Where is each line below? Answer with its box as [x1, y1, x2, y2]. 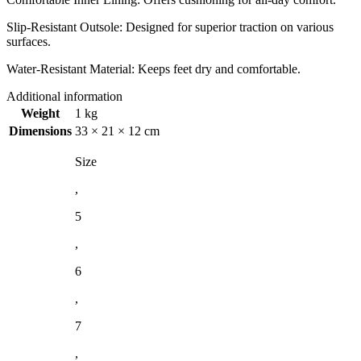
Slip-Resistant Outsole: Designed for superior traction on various [6, 20, 334, 35]
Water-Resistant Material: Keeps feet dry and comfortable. [6, 62, 301, 77]
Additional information [6, 89, 122, 104]
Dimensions [9, 124, 72, 139]
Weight [21, 106, 60, 121]
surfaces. [6, 35, 51, 49]
